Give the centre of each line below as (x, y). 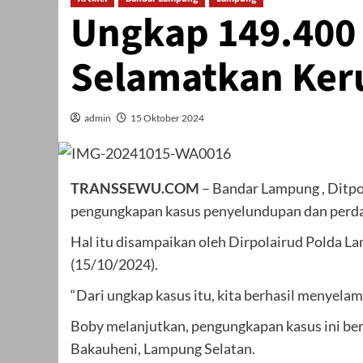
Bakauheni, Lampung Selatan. (163, 348)
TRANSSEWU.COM (135, 188)
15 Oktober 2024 (167, 118)
